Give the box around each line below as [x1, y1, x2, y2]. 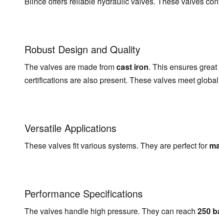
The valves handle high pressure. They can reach [24, 205, 197, 217]
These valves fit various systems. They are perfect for [24, 140, 209, 151]
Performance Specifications [24, 186, 143, 200]
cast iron [116, 61, 149, 72]
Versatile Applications [24, 121, 116, 135]
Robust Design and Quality [24, 42, 140, 56]
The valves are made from [24, 61, 116, 72]
